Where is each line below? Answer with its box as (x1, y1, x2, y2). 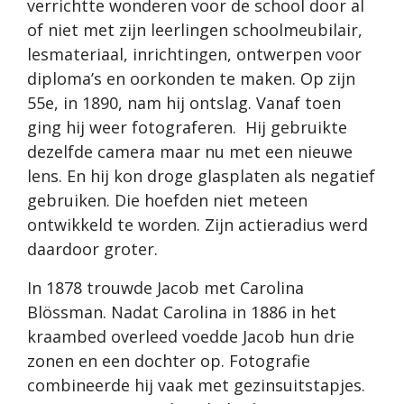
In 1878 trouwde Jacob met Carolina (27, 277, 304, 299)
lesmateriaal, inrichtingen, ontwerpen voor (27, 43, 362, 66)
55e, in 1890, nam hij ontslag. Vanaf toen (27, 92, 341, 115)
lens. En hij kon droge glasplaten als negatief (27, 165, 375, 188)
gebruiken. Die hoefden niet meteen (27, 189, 308, 212)
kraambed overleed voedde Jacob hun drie (27, 326, 354, 348)
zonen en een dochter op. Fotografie (27, 350, 310, 372)
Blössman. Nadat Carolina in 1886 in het (27, 301, 336, 324)
